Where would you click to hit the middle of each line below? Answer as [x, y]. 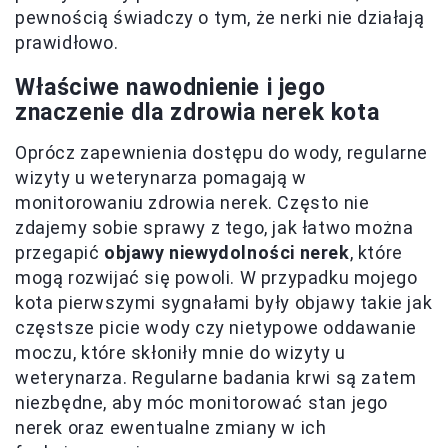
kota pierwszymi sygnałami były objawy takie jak [224, 303]
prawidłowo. [67, 43]
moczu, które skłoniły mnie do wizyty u [180, 353]
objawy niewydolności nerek [227, 253]
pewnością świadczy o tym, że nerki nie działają [220, 18]
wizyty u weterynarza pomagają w [161, 178]
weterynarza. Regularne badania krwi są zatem [216, 378]
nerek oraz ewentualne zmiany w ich [171, 428]
